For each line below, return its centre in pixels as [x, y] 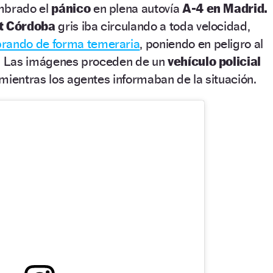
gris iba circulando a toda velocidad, [153, 26]
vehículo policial [214, 61]
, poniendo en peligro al [202, 43]
